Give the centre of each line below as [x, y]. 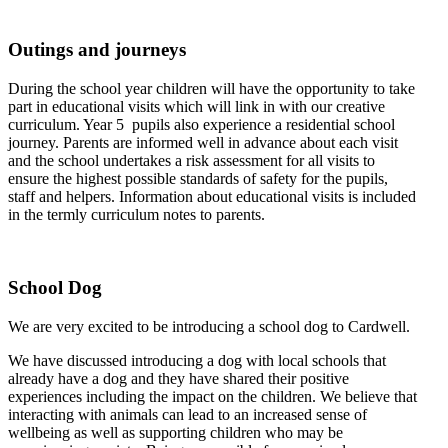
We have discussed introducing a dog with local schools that [197, 360]
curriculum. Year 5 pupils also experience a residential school [201, 125]
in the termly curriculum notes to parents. [136, 215]
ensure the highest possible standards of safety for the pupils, [198, 179]
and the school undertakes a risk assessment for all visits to [191, 161]
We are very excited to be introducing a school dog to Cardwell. [209, 326]
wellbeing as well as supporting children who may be [175, 432]
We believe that [368, 396]
